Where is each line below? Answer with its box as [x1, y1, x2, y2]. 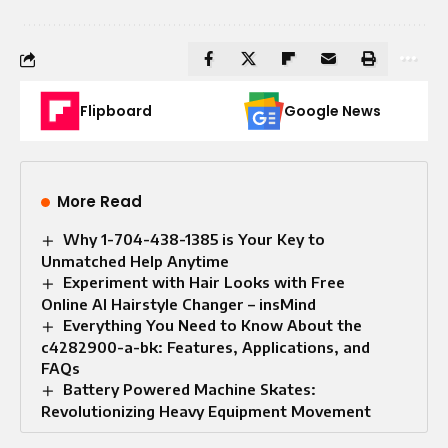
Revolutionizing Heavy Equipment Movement [41, 402, 371, 421]
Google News [284, 101, 381, 122]
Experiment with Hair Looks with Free [63, 273, 346, 292]
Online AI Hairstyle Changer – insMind [41, 295, 316, 314]
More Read [57, 191, 142, 213]
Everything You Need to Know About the [63, 316, 363, 335]
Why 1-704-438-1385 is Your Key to [63, 230, 326, 249]
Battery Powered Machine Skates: [63, 380, 317, 399]
